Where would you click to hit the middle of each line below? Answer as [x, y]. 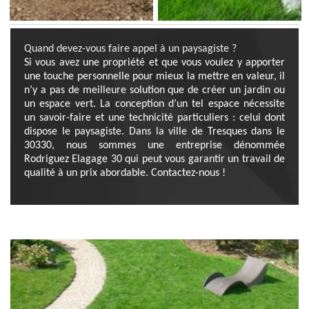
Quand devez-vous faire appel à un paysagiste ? [130, 49]
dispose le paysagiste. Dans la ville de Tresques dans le [154, 132]
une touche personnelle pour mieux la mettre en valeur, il [154, 77]
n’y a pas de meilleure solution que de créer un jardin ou [154, 90]
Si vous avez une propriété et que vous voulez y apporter [154, 63]
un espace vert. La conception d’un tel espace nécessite [154, 104]
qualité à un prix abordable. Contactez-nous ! [125, 173]
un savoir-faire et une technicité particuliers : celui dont [154, 118]
